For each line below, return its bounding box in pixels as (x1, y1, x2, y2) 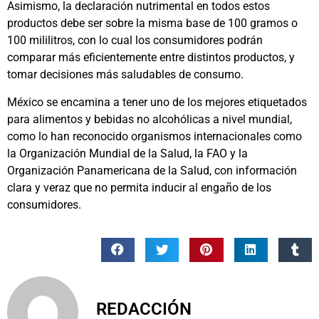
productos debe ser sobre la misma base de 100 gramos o (7, 16, 298, 31)
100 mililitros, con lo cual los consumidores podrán (7, 33, 263, 48)
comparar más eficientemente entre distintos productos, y (7, 51, 295, 65)
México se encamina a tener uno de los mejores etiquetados (7, 95, 307, 109)
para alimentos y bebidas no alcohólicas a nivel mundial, (7, 112, 292, 126)
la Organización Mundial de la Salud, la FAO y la (7, 146, 248, 160)
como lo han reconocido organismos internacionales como (7, 129, 302, 143)
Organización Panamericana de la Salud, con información (7, 163, 297, 177)
